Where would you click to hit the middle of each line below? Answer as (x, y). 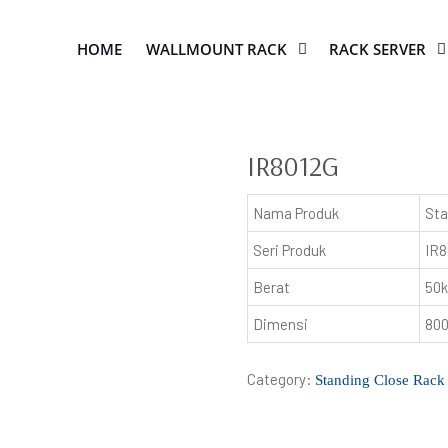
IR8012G (293, 165)
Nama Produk (296, 213)
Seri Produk (290, 250)
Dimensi (281, 324)
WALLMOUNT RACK (216, 49)
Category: (281, 378)
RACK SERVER (377, 49)
